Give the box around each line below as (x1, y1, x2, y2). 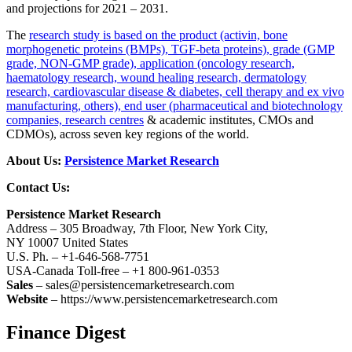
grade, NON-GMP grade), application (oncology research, (6, 57, 295, 71)
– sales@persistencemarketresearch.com (33, 278, 234, 292)
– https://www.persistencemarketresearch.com (48, 292, 277, 306)
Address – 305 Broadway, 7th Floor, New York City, (6, 222, 268, 236)
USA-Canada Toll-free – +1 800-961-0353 (6, 264, 219, 278)
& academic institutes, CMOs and (144, 113, 313, 127)
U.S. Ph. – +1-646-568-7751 (6, 250, 149, 264)
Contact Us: (6, 181, 70, 195)
